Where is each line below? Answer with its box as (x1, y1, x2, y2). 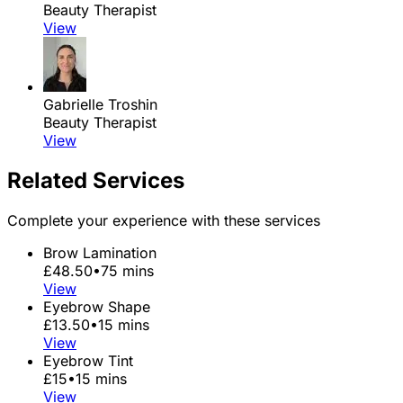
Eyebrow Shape (43, 298, 150, 317)
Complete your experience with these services (7, 211, 320, 230)
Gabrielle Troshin (43, 95, 157, 114)
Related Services (7, 167, 184, 194)
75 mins (101, 262, 154, 281)
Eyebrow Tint (43, 352, 133, 371)
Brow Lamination (43, 244, 157, 263)
